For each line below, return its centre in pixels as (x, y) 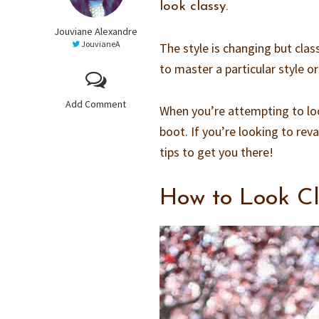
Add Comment (96, 104)
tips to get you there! (217, 152)
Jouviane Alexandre (96, 31)
